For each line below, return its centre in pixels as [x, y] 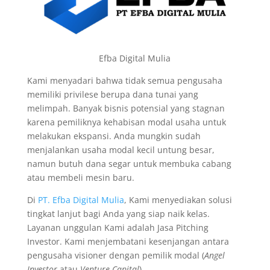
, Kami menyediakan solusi [178, 200]
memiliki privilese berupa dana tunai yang [112, 94]
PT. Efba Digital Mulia [81, 200]
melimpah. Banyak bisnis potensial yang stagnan [126, 108]
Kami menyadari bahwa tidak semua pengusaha [124, 80]
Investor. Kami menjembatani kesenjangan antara [128, 241]
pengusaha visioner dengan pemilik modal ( [115, 255]
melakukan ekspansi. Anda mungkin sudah [114, 136]
